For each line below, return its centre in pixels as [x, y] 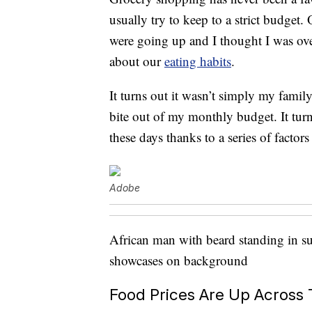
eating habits [198, 61]
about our [137, 61]
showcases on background [179, 260]
